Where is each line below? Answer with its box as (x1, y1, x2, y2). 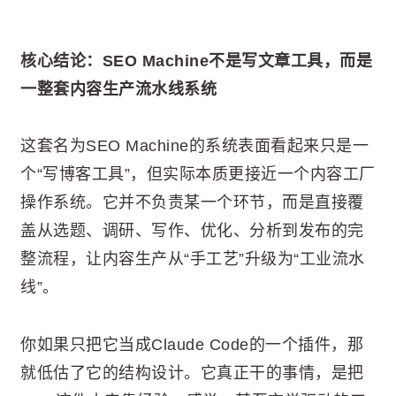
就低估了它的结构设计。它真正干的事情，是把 (20, 363, 364, 382)
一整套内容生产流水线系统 (20, 80, 217, 98)
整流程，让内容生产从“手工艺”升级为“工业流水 (20, 250, 365, 269)
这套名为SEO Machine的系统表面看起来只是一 (20, 137, 369, 156)
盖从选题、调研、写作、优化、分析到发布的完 (20, 222, 364, 240)
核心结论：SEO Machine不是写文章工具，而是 (20, 51, 372, 70)
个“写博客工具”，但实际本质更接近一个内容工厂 (20, 165, 376, 184)
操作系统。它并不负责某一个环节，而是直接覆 (20, 194, 364, 212)
